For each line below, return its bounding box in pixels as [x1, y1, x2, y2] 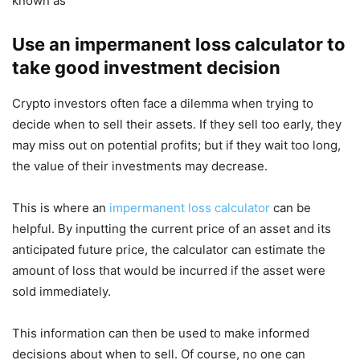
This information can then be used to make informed [12, 325, 309, 342]
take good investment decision [12, 57, 280, 79]
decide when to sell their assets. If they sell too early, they [12, 117, 342, 133]
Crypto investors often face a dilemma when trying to [12, 96, 313, 112]
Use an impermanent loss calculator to [12, 34, 346, 55]
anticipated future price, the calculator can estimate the [12, 242, 325, 258]
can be [270, 200, 311, 216]
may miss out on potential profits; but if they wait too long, [12, 137, 341, 153]
